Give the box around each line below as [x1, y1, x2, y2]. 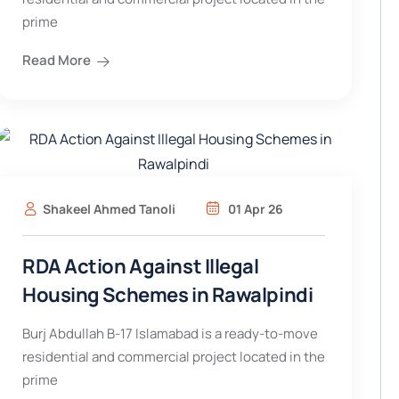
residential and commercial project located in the [21, 347, 325, 366]
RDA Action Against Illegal [21, 253, 259, 280]
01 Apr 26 [224, 200, 283, 217]
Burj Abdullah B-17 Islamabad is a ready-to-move [21, 324, 318, 343]
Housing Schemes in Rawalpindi [21, 281, 313, 308]
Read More [21, 51, 91, 69]
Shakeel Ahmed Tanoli [42, 200, 175, 217]
